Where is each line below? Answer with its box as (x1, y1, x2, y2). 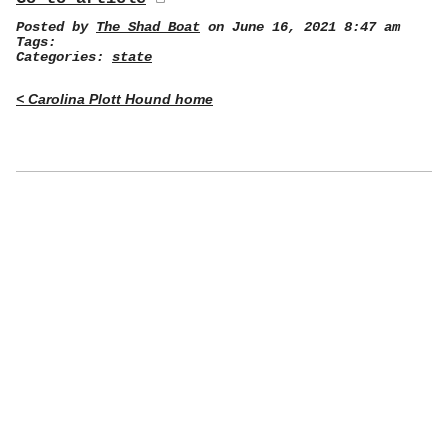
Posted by (16, 19, 96, 35)
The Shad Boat (96, 19, 200, 35)
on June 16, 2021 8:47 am (200, 19, 400, 35)
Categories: (16, 49, 112, 65)
